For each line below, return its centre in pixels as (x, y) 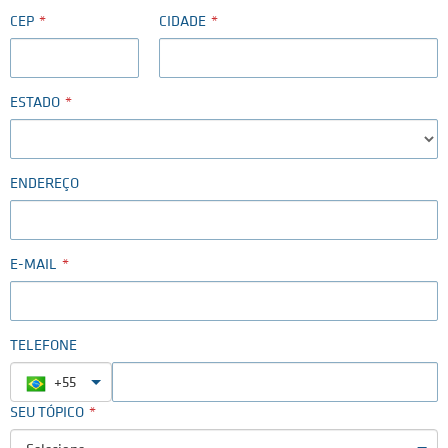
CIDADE (183, 23)
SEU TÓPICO (47, 414)
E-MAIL (33, 266)
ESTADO (35, 104)
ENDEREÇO (44, 185)
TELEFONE (43, 347)
